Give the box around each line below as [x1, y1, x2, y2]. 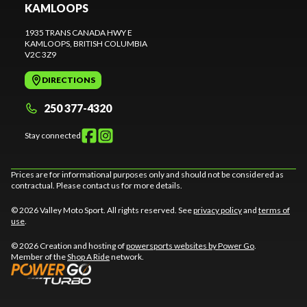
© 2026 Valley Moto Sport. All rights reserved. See [11, 204, 193, 215]
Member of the [11, 251, 67, 262]
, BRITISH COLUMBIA [70, 38, 147, 49]
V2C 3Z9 [25, 49, 56, 60]
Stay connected [25, 130, 81, 140]
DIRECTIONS [42, 74, 95, 85]
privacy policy [193, 204, 242, 215]
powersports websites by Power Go [126, 240, 254, 251]
